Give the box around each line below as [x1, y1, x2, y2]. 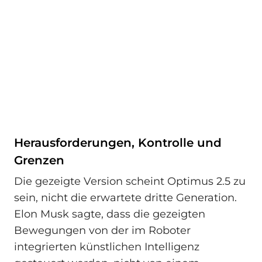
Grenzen [14, 153, 64, 168]
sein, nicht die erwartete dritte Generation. [14, 191, 237, 204]
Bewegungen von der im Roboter [14, 223, 191, 237]
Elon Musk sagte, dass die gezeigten [14, 207, 205, 220]
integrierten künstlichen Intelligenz [14, 240, 199, 253]
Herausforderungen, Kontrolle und [14, 136, 222, 150]
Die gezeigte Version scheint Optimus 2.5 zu [14, 174, 246, 188]
